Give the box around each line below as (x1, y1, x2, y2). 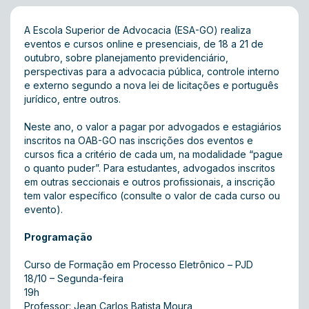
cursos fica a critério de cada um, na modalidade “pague (24, 148, 283, 160)
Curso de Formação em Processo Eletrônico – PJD (24, 259, 256, 270)
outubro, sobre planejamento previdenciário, (24, 52, 228, 63)
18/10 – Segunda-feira (24, 272, 126, 284)
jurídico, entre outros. (24, 93, 121, 105)
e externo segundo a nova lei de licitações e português (24, 79, 279, 91)
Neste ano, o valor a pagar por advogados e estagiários (24, 121, 281, 132)
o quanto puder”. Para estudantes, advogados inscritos (24, 162, 275, 174)
